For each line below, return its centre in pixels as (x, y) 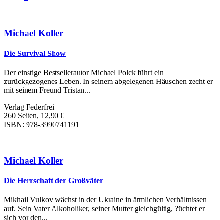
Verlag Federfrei (29, 107)
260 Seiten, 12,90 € (34, 116)
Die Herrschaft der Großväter (54, 181)
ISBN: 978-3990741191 (41, 125)
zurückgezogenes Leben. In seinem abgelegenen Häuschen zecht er (108, 82)
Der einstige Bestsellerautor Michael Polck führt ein (84, 73)
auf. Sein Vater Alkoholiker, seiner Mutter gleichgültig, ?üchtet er (104, 209)
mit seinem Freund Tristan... (47, 90)
